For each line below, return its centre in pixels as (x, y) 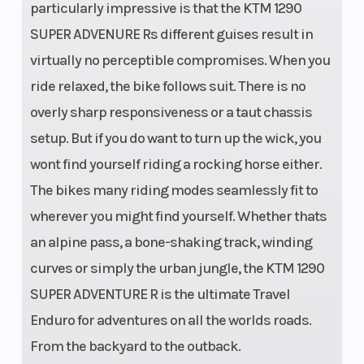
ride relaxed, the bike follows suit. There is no (167, 87)
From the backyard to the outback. (135, 347)
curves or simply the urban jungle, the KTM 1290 (177, 269)
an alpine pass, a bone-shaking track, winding (171, 243)
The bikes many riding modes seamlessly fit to (173, 191)
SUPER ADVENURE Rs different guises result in (171, 35)
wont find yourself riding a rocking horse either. (175, 165)
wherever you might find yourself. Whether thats (178, 217)
